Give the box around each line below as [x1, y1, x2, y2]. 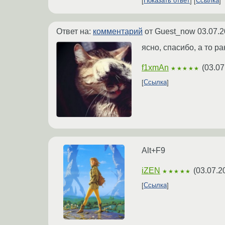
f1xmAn [142, 63, 169, 72]
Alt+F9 [142, 146, 165, 155]
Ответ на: [56, 27, 93, 36]
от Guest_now [143, 27, 197, 36]
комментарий [93, 27, 143, 36]
